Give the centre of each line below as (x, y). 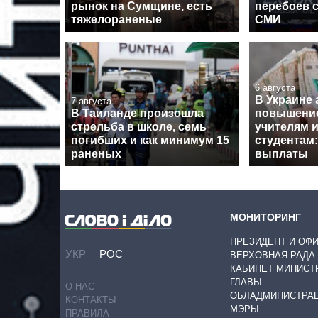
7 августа (91, 102)
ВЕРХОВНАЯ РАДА (273, 255)
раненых (96, 154)
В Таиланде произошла (137, 114)
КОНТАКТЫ (91, 300)
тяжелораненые (116, 20)
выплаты (281, 154)
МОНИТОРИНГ (265, 218)
